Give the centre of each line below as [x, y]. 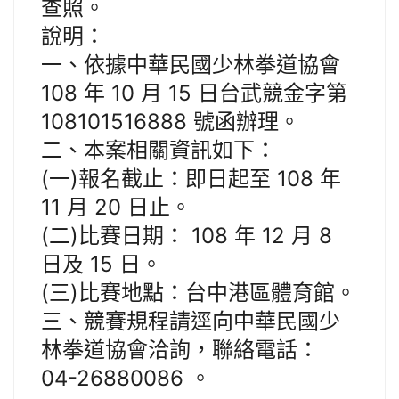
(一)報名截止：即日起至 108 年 [191, 179]
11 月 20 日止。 [116, 208]
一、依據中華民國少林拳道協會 [191, 65]
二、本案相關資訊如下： [159, 151]
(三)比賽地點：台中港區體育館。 [199, 293]
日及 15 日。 [102, 265]
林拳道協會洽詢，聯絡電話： [180, 350]
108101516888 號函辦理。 [171, 122]
